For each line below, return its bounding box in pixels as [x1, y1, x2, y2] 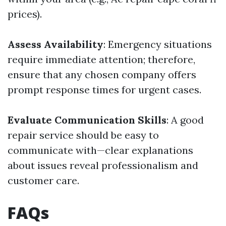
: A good [166, 114, 204, 126]
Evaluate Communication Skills [8, 114, 166, 126]
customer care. [8, 174, 79, 187]
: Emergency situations [103, 38, 212, 50]
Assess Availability [8, 38, 103, 50]
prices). [8, 8, 42, 20]
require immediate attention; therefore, [8, 53, 195, 66]
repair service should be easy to [8, 129, 159, 141]
